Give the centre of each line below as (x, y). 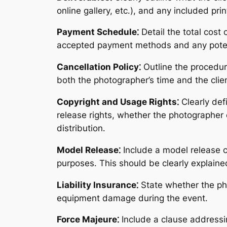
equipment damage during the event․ (132, 198)
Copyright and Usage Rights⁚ (118, 102)
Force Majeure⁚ (88, 220)
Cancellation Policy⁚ (99, 67)
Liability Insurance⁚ (98, 185)
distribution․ (81, 128)
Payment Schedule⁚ (98, 32)
